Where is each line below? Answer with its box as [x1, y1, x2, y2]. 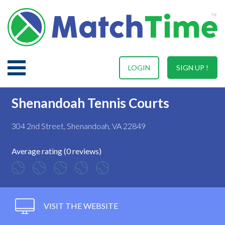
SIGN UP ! [176, 63, 208, 72]
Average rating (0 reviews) [12, 146, 101, 156]
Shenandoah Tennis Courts [12, 94, 169, 111]
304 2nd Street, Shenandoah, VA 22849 [12, 121, 146, 131]
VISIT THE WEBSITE [42, 200, 118, 210]
